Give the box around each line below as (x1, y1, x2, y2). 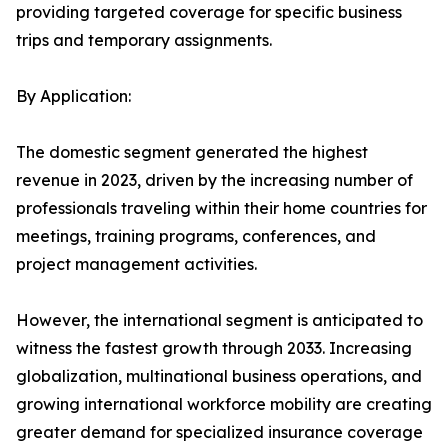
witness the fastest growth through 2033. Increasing (16, 338, 412, 359)
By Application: (16, 86, 131, 107)
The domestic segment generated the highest (16, 142, 368, 163)
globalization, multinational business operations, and (16, 366, 422, 387)
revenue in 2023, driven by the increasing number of (16, 170, 413, 191)
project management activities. (16, 254, 257, 275)
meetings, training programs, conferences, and (16, 226, 376, 247)
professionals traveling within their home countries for (16, 198, 427, 219)
